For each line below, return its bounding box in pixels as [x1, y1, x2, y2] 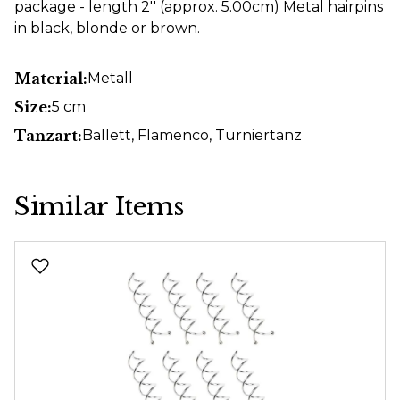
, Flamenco [131, 126, 209, 144]
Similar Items [14, 190, 184, 222]
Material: [14, 69, 87, 87]
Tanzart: [14, 126, 82, 145]
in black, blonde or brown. [14, 19, 200, 37]
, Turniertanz [209, 126, 302, 144]
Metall [87, 69, 133, 87]
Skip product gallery [13, 241, 161, 259]
